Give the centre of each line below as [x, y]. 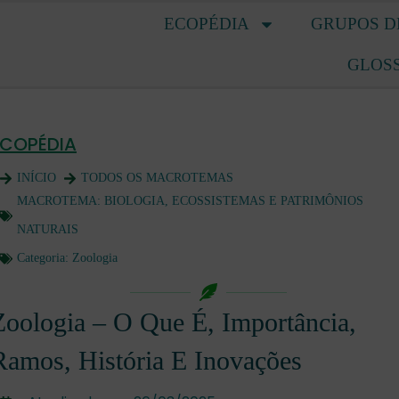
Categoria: [45, 258]
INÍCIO [37, 178]
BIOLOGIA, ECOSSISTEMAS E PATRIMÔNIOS [234, 201]
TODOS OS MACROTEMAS [157, 178]
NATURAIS [48, 229]
